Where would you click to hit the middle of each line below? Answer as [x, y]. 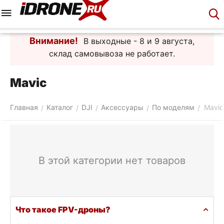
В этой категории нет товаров [112, 160]
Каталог [60, 107]
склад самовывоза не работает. [112, 53]
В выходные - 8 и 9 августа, [138, 41]
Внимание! [54, 41]
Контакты [196, 20]
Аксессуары [122, 107]
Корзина [84, 20]
